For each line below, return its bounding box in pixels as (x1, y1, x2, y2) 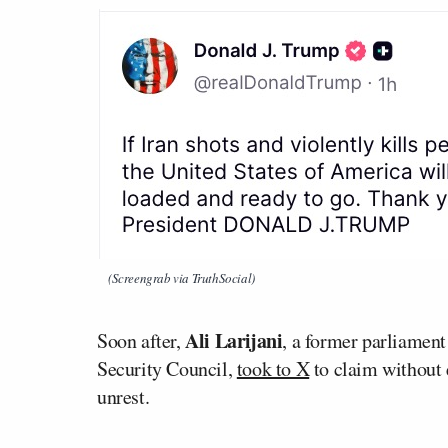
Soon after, (97, 326, 186, 354)
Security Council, (97, 354, 237, 382)
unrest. (97, 382, 150, 410)
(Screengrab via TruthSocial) (108, 268, 255, 287)
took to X (236, 354, 310, 382)
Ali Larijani (185, 325, 283, 355)
